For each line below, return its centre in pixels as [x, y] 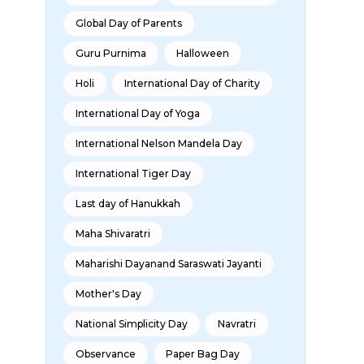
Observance [106, 354]
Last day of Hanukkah [128, 204]
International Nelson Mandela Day [159, 143]
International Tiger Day [133, 173]
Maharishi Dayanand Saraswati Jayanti [169, 264]
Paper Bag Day [203, 354]
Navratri [237, 324]
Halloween [203, 53]
